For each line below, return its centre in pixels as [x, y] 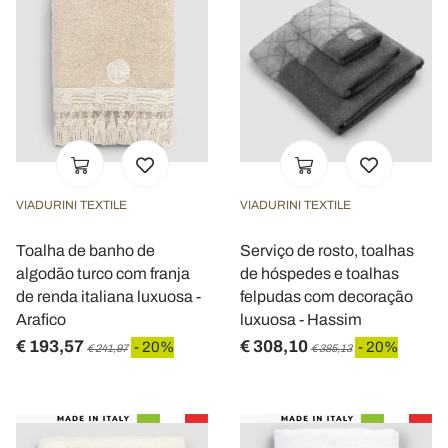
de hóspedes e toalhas [319, 273]
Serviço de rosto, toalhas [327, 250]
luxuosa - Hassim [301, 319]
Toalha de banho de [85, 250]
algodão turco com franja [103, 273]
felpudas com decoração [326, 296]
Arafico [41, 319]
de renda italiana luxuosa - [108, 296]
